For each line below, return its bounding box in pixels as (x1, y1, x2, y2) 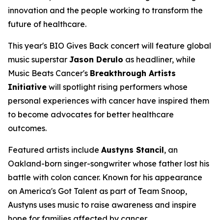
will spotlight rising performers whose (47, 82, 188, 92)
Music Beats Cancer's (8, 68, 90, 78)
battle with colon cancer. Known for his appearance (8, 172, 202, 182)
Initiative (8, 82, 47, 92)
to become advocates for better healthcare (8, 110, 174, 119)
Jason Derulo (69, 55, 123, 64)
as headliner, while (123, 55, 195, 64)
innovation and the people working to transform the (8, 5, 203, 15)
